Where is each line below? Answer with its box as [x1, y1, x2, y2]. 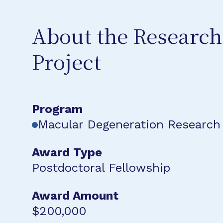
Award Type [32, 145, 102, 159]
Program [32, 102, 83, 116]
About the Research [32, 27, 222, 49]
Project [32, 53, 101, 75]
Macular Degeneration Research [38, 117, 221, 131]
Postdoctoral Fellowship [32, 161, 170, 175]
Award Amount [32, 189, 118, 203]
